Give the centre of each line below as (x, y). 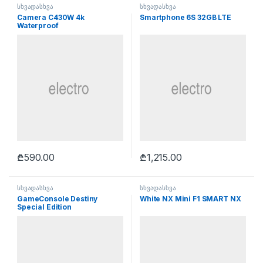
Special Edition (44, 207)
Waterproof (38, 26)
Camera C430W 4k (51, 18)
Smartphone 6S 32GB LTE (186, 18)
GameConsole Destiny (58, 198)
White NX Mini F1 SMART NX (190, 198)
